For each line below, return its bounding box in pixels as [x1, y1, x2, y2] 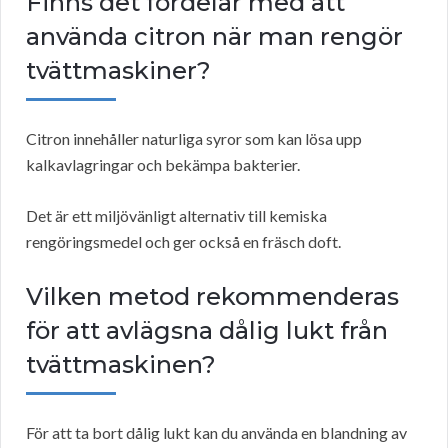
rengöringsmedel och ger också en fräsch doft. [26, 232, 341, 252]
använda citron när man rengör [26, 22, 403, 52]
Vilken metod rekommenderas [26, 282, 399, 312]
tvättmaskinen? [26, 350, 216, 380]
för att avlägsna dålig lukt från [26, 316, 388, 346]
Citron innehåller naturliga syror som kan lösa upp [26, 129, 362, 149]
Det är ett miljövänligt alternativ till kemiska [26, 206, 327, 226]
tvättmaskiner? [26, 56, 211, 86]
